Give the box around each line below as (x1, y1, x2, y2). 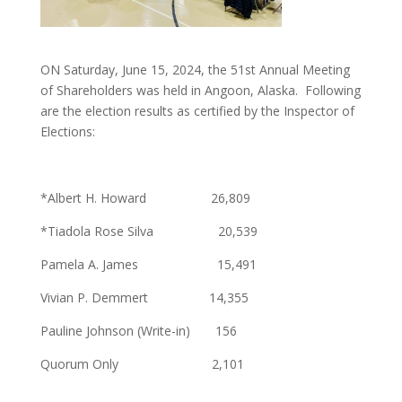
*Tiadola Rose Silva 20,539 (39, 222, 258, 240)
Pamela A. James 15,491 (39, 255, 257, 273)
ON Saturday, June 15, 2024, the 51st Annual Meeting (39, 60, 350, 78)
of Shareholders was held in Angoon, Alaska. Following (39, 81, 361, 99)
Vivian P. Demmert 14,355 (39, 288, 249, 306)
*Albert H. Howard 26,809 (39, 188, 250, 206)
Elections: (39, 122, 95, 140)
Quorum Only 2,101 (39, 354, 244, 372)
